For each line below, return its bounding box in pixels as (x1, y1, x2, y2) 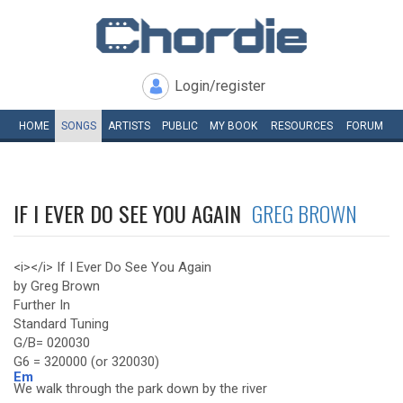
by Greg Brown (13, 278, 100, 294)
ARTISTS (107, 120, 150, 132)
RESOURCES (271, 120, 333, 132)
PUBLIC (161, 120, 198, 132)
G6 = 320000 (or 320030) (13, 354, 159, 370)
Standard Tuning (13, 316, 109, 332)
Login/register (175, 77, 265, 94)
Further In (13, 297, 70, 313)
